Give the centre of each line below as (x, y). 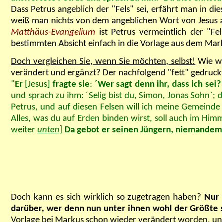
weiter (24, 130)
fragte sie (71, 85)
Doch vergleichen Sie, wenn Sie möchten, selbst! (103, 62)
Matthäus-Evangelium (53, 33)
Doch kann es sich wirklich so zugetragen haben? (108, 197)
